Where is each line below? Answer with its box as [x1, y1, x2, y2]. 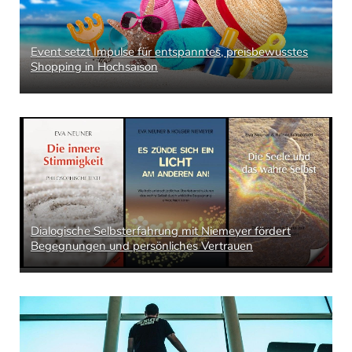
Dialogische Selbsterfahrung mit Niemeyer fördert [31, 222, 291, 239]
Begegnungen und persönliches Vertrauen [31, 237, 253, 254]
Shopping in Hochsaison [31, 59, 158, 75]
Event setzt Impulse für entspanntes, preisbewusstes [31, 44, 308, 60]
